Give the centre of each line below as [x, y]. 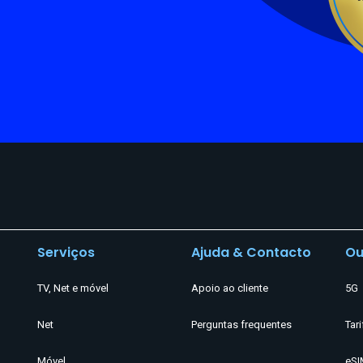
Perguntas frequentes [241, 325]
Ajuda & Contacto [251, 252]
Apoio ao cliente [230, 288]
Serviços [66, 252]
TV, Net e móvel [73, 288]
